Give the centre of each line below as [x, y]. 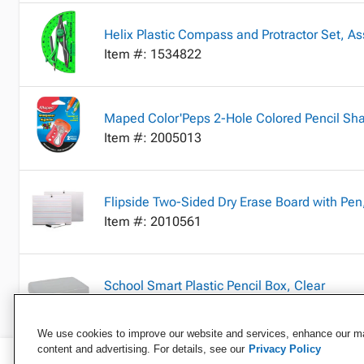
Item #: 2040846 [153, 305]
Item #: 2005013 [153, 138]
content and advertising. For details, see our [141, 349]
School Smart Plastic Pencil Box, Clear [214, 286]
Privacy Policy [285, 349]
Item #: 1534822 [153, 54]
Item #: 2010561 [153, 221]
